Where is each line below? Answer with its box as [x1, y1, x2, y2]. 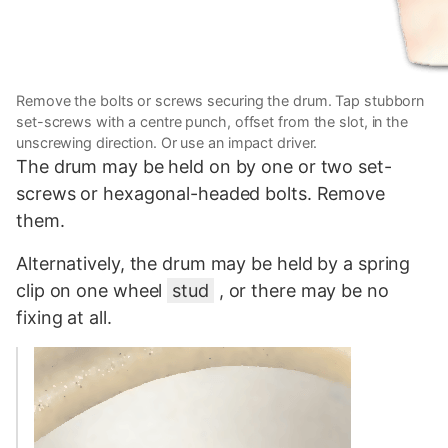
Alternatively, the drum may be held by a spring [16, 252, 411, 274]
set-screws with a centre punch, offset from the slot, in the [16, 112, 408, 130]
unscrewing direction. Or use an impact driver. [16, 133, 318, 151]
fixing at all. [16, 306, 112, 328]
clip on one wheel [16, 279, 168, 301]
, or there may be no [213, 279, 389, 301]
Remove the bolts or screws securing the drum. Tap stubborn [16, 91, 425, 109]
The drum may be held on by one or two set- [16, 155, 392, 177]
